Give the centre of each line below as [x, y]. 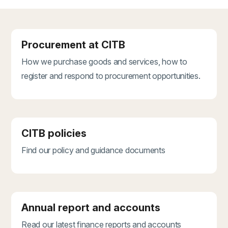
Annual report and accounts [91, 208]
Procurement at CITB [73, 45]
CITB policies [54, 134]
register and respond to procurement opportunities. [111, 76]
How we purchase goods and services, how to [104, 62]
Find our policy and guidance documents [93, 150]
